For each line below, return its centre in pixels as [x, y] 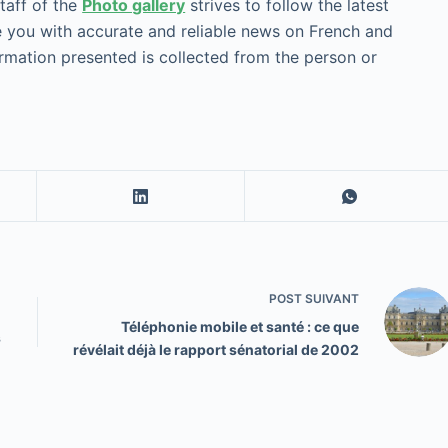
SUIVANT [330, 298]
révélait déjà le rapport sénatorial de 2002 [215, 349]
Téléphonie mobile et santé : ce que [239, 326]
